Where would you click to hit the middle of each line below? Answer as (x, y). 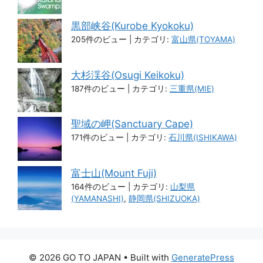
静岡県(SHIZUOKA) (164, 198)
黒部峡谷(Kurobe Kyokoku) (132, 26)
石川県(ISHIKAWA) (203, 138)
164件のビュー (98, 186)
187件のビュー (98, 88)
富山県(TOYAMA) (203, 40)
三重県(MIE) (192, 88)
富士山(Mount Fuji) (114, 173)
